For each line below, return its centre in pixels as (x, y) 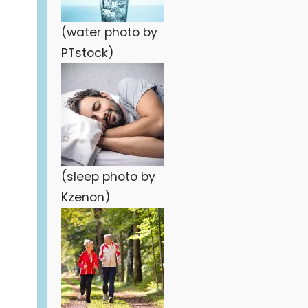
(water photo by (109, 32)
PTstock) (87, 53)
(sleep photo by (108, 177)
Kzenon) (86, 197)
